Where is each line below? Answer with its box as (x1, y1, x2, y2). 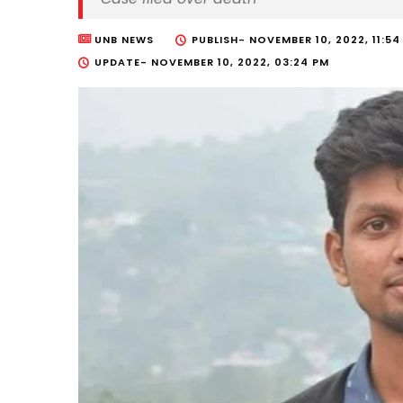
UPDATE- (94, 55, 151, 69)
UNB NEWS (94, 32, 154, 47)
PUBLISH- (192, 32, 249, 47)
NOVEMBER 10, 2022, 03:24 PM (151, 55, 329, 69)
